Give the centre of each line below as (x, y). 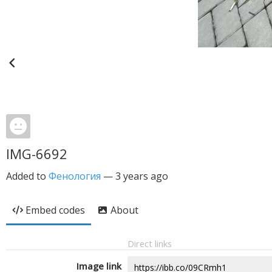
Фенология (75, 176)
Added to (27, 176)
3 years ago (142, 176)
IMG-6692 (37, 154)
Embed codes (55, 210)
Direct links (150, 243)
